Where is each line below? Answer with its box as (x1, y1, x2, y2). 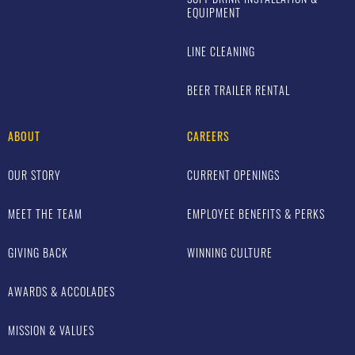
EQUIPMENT (187, 4, 241, 21)
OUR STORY (8, 166, 61, 184)
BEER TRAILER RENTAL (187, 82, 290, 99)
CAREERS (187, 128, 230, 145)
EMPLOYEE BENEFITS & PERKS (187, 205, 325, 223)
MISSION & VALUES (8, 322, 94, 339)
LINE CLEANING (187, 43, 255, 60)
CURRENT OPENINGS (187, 166, 280, 184)
